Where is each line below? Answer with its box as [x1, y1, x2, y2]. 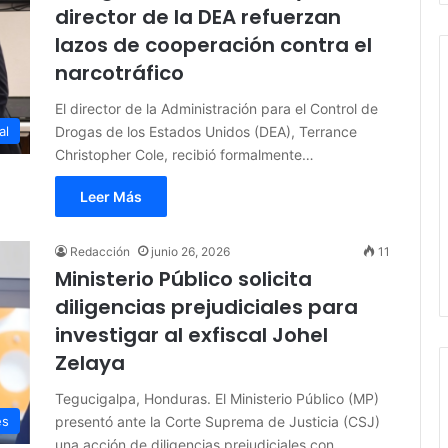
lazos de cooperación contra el [55, 31, 372, 60]
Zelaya [55, 349, 125, 378]
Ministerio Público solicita [55, 265, 312, 294]
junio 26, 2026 [151, 244, 230, 260]
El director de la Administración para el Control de [55, 100, 378, 118]
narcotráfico [55, 59, 184, 88]
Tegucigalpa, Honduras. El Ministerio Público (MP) [55, 390, 379, 408]
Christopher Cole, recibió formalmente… [55, 146, 314, 164]
